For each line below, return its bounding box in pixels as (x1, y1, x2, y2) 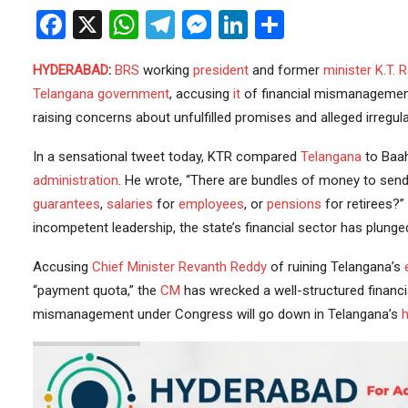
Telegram (174, 7, 292, 43)
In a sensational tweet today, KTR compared (32, 148, 301, 166)
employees (178, 196, 244, 213)
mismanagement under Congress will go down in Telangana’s (32, 306, 402, 323)
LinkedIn (247, 7, 354, 43)
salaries (106, 196, 153, 213)
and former (248, 62, 323, 79)
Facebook (65, 7, 187, 43)
